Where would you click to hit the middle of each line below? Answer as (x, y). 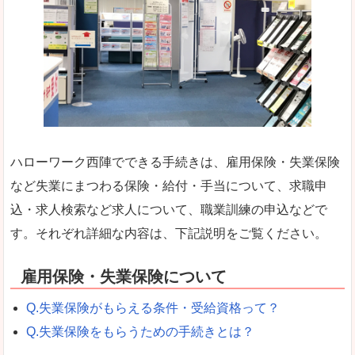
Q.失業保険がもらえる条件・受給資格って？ (153, 308)
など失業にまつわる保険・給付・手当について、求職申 (169, 185)
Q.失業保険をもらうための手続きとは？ (140, 332)
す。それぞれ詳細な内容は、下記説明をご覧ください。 (169, 233)
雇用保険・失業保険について (124, 277)
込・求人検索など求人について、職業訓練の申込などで (169, 209)
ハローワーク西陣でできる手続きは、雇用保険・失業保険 (175, 162)
